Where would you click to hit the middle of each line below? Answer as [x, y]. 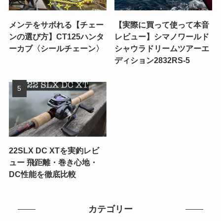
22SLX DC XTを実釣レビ [54, 151]
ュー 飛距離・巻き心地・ [53, 163]
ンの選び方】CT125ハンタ [56, 36]
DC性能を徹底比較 [42, 174]
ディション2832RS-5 [152, 60]
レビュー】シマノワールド [162, 36]
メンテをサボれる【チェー [56, 24]
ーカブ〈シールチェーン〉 [56, 48]
